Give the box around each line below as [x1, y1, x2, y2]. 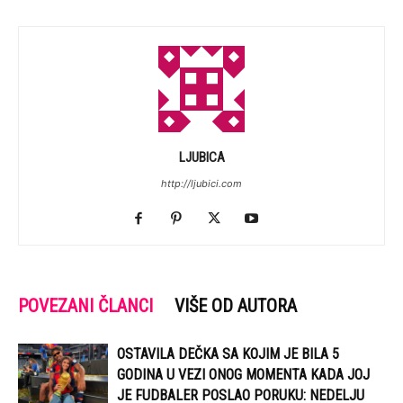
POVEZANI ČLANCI [18, 295, 153, 317]
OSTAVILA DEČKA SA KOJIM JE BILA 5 [117, 345, 339, 363]
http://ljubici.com [161, 177, 242, 190]
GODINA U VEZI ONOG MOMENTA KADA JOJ [117, 366, 370, 383]
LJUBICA [178, 149, 225, 166]
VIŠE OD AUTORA [175, 295, 297, 317]
